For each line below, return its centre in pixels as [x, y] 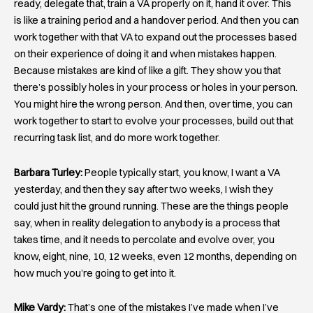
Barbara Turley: [48, 172]
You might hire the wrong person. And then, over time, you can [153, 104]
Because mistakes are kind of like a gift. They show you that [147, 71]
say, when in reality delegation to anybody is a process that [147, 223]
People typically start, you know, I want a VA [181, 172]
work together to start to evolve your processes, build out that [154, 121]
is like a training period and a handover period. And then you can [156, 21]
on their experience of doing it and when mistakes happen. [145, 54]
